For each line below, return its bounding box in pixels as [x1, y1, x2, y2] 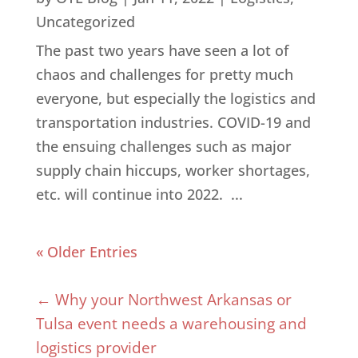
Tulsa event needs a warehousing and [35, 313, 307, 335]
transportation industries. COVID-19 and [35, 113, 311, 133]
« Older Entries [35, 242, 137, 262]
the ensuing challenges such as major [35, 137, 292, 157]
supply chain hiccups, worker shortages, [35, 161, 310, 181]
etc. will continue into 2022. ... [35, 185, 243, 205]
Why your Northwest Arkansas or [54, 289, 292, 311]
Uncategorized [35, 12, 135, 32]
